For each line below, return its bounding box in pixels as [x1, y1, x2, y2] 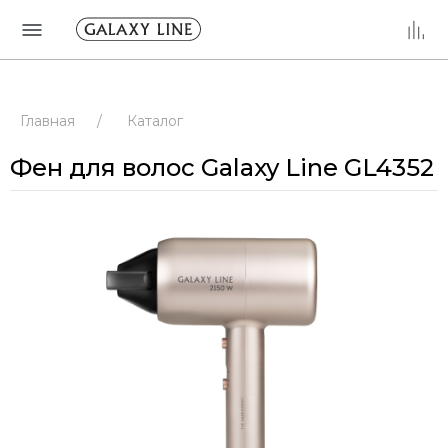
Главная [20, 112, 75, 130]
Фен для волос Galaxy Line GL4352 [10, 153, 434, 182]
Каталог [127, 112, 183, 130]
